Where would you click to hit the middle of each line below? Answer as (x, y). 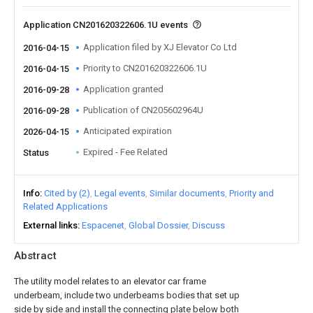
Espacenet (103, 225)
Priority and (252, 193)
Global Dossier (158, 225)
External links (50, 225)
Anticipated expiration (128, 131)
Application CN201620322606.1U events (107, 25)
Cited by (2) (67, 193)
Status (36, 153)
